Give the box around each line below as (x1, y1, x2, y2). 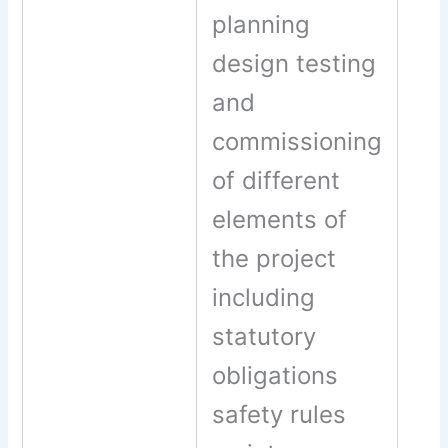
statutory (212, 322, 317, 352)
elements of (212, 205, 348, 235)
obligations (212, 361, 339, 391)
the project (212, 244, 337, 274)
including (212, 283, 316, 313)
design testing (212, 49, 377, 79)
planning (212, 10, 311, 40)
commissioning (212, 127, 383, 157)
